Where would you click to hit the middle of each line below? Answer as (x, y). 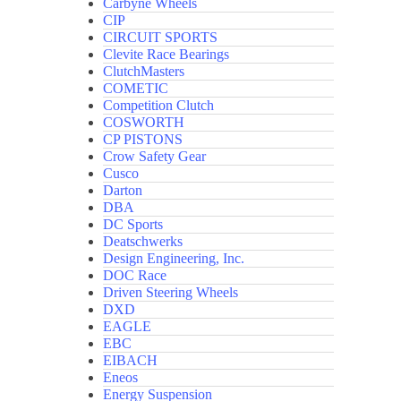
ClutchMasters (144, 72)
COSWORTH (144, 123)
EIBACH (131, 361)
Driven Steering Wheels (171, 293)
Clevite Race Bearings (166, 55)
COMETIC (136, 89)
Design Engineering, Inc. (174, 259)
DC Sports (133, 225)
